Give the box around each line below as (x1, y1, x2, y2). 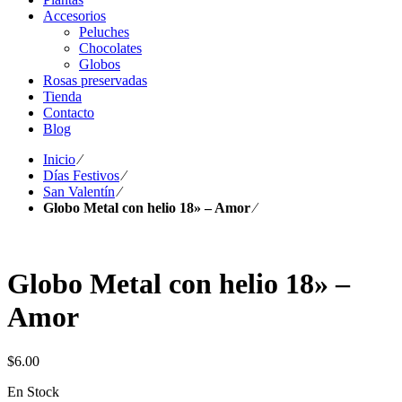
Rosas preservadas (43, 73, 147, 88)
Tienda (43, 89, 82, 104)
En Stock (7, 383, 59, 399)
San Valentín (43, 184, 115, 199)
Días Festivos (43, 168, 119, 183)
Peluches (79, 24, 129, 39)
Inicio (43, 152, 75, 167)
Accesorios (43, 8, 106, 23)
